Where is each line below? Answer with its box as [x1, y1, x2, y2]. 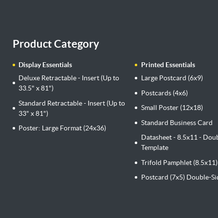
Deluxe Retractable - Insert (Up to [18, 73, 120, 82]
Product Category [12, 37, 99, 50]
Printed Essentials [141, 60, 196, 69]
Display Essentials [18, 60, 73, 69]
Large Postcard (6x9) [141, 73, 203, 82]
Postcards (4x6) [141, 89, 188, 97]
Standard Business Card [141, 118, 213, 127]
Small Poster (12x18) [141, 104, 203, 112]
